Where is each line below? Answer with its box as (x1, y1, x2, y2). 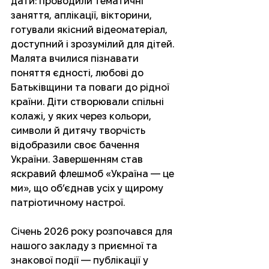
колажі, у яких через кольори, (11, 111, 154, 122)
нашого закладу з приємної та (11, 241, 160, 252)
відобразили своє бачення (11, 140, 142, 151)
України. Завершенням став (11, 154, 145, 165)
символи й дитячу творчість (11, 125, 148, 136)
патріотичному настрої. (11, 198, 125, 208)
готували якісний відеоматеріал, (11, 25, 170, 35)
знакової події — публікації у (11, 255, 151, 266)
